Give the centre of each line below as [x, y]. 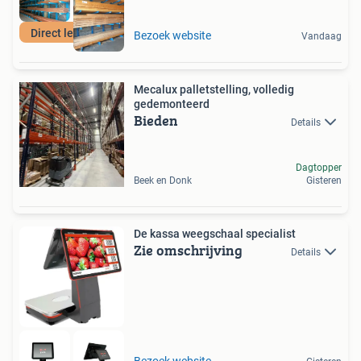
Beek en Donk [163, 180]
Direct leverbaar [72, 33]
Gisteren [324, 180]
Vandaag [322, 36]
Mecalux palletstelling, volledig [214, 89]
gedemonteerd [172, 104]
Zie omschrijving [188, 250]
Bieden [156, 120]
